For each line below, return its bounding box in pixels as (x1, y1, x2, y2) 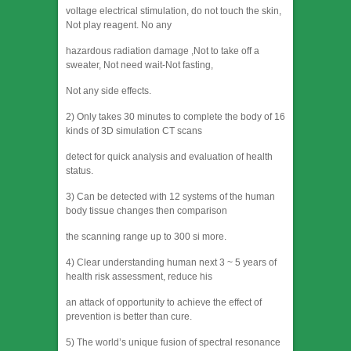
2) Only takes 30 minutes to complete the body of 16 (66, 111, 285, 123)
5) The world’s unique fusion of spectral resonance (66, 337, 280, 349)
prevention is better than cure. (66, 311, 192, 323)
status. (66, 165, 93, 177)
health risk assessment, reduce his (66, 271, 212, 283)
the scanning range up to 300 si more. (66, 231, 226, 243)
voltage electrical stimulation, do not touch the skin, (66, 5, 281, 17)
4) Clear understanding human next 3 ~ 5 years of (66, 257, 277, 269)
